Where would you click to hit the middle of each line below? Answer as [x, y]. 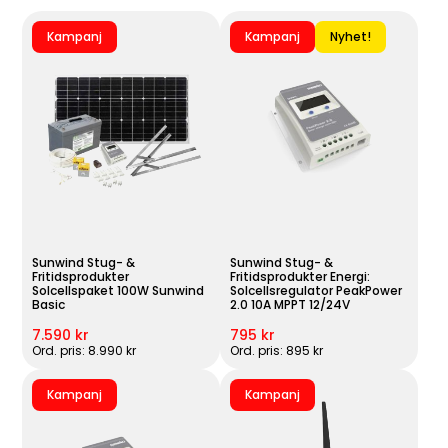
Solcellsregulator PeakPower [315, 291]
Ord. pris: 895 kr [276, 351]
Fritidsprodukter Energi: [299, 277]
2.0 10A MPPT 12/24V [289, 305]
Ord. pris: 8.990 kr [84, 351]
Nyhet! [350, 37]
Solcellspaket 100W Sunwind [118, 291]
